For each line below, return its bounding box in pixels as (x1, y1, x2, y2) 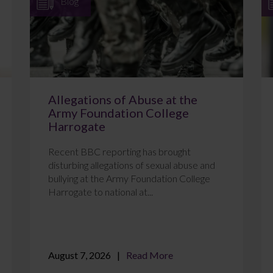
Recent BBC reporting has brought (48, 146, 191, 158)
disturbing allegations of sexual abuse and (48, 159, 215, 171)
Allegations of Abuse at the (48, 92, 197, 107)
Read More (126, 249, 173, 261)
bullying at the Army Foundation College (48, 172, 210, 185)
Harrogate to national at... (48, 186, 153, 198)
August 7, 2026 (48, 249, 111, 261)
